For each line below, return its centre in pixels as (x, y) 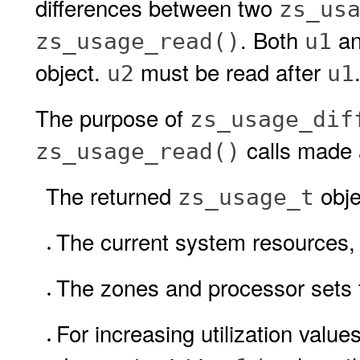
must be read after (231, 72)
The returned (112, 195)
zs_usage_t (246, 197)
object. (71, 72)
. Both (272, 39)
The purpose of (112, 117)
